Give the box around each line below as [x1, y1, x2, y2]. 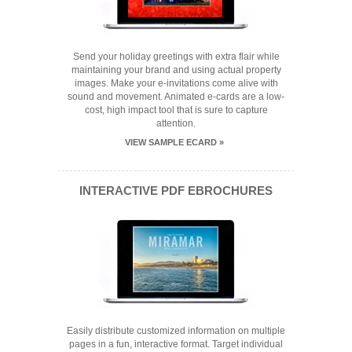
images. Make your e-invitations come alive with [74, 78, 278, 90]
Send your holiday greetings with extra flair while [72, 51, 280, 63]
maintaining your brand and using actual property [71, 64, 281, 76]
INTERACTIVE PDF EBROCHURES [79, 184, 273, 198]
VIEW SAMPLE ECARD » [124, 137, 224, 148]
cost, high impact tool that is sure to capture [84, 104, 268, 116]
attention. [156, 118, 196, 130]
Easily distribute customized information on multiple [67, 325, 285, 337]
